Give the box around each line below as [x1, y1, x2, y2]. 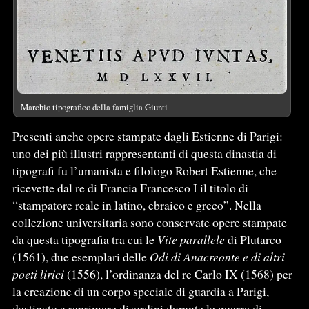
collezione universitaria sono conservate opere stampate [12, 213, 287, 230]
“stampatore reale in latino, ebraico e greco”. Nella [12, 196, 261, 213]
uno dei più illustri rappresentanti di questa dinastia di [12, 144, 277, 161]
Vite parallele [157, 230, 225, 248]
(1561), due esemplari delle [12, 248, 150, 265]
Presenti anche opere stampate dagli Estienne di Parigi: [12, 127, 283, 144]
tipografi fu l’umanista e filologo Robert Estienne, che [12, 161, 277, 179]
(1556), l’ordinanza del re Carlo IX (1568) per [63, 265, 292, 282]
